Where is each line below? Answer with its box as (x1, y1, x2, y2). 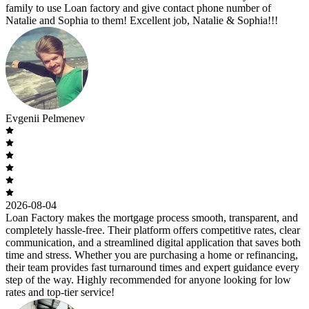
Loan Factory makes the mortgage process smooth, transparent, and (6, 211, 298, 223)
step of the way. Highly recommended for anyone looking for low (6, 273, 291, 286)
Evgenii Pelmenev (6, 112, 85, 124)
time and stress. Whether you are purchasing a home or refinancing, (6, 248, 298, 261)
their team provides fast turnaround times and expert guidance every (6, 261, 299, 273)
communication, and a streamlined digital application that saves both (6, 236, 301, 248)
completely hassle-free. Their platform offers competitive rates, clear (6, 223, 300, 236)
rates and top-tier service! (6, 286, 114, 298)
